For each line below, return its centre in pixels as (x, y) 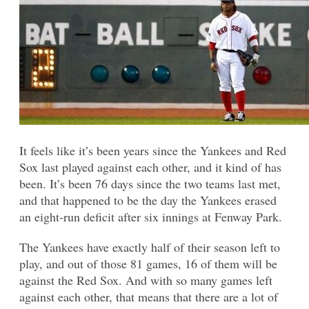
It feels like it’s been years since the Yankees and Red (153, 150)
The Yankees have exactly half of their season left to (150, 247)
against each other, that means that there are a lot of (149, 296)
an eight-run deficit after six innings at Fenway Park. (151, 216)
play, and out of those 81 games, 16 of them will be (148, 263)
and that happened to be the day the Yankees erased (148, 200)
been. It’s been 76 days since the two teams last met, (150, 183)
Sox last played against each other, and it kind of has (150, 167)
